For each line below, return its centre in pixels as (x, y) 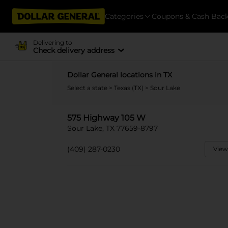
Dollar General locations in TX (120, 75)
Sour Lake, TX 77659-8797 (112, 128)
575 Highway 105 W (106, 118)
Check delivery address (74, 50)
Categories (124, 16)
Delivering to (52, 42)
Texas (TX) (130, 88)
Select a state (88, 88)
